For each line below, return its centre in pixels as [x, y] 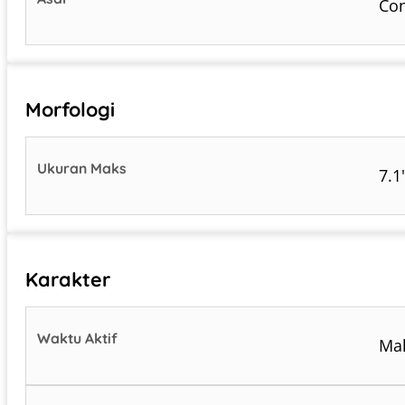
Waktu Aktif [78, 338]
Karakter [68, 278]
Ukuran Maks [84, 168]
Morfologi [70, 108]
